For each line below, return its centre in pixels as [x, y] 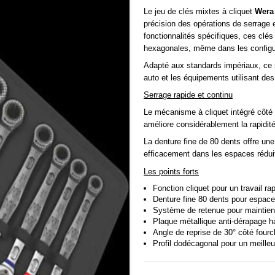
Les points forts [171, 171]
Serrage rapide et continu [188, 95]
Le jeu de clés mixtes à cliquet [199, 11]
